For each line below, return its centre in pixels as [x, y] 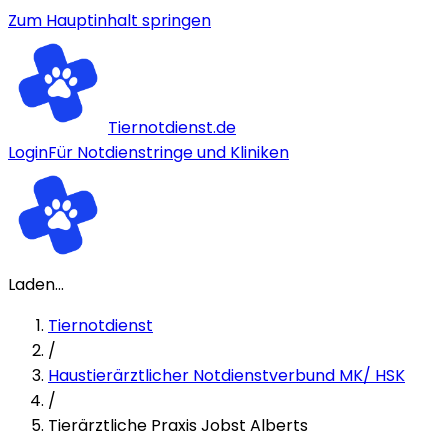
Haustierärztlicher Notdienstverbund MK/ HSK [226, 375]
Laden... [36, 284]
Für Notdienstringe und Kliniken [168, 152]
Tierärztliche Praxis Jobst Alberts [178, 425]
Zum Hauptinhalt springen [109, 20]
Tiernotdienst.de [172, 127]
